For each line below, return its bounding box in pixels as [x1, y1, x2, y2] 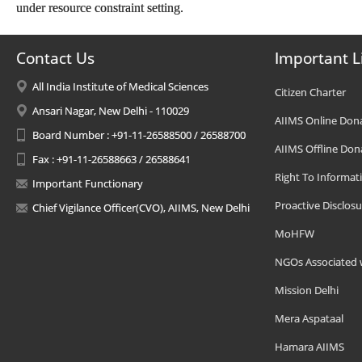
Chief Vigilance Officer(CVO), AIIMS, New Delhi [32, 200, 250, 215]
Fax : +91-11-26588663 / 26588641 [32, 152, 191, 166]
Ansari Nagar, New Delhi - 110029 [32, 103, 189, 118]
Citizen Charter [275, 85, 346, 99]
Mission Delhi [275, 283, 339, 297]
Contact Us [16, 48, 95, 69]
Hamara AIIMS [275, 339, 344, 354]
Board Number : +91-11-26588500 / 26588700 [32, 128, 246, 142]
